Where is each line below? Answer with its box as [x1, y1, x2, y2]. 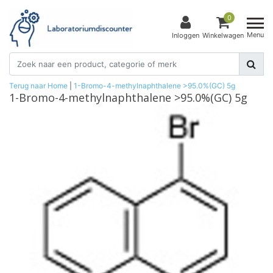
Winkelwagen [202, 31, 244, 40]
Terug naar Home [9, 80, 68, 90]
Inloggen [172, 31, 199, 40]
